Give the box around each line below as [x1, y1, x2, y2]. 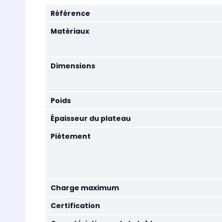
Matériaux [51, 26, 89, 36]
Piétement [51, 131, 91, 141]
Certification [51, 201, 100, 211]
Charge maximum [51, 183, 119, 193]
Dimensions [51, 61, 95, 71]
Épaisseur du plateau [51, 113, 131, 123]
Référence [51, 8, 90, 18]
